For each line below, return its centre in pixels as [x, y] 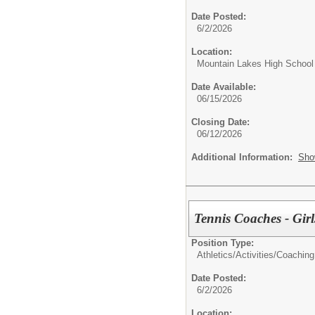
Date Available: [224, 87]
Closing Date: [220, 122]
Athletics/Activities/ [237, 255]
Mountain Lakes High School [255, 64]
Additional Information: [245, 157]
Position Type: [223, 243]
